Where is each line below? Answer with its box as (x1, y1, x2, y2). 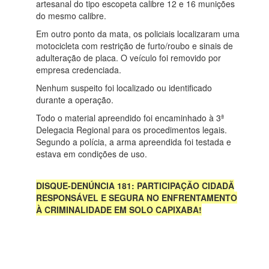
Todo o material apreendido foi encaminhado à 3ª (36, 112, 224, 124)
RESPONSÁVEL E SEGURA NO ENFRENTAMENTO (36, 192, 237, 204)
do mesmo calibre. (36, 10, 106, 22)
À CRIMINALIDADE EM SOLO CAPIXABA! (36, 204, 202, 216)
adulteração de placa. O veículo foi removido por (36, 52, 221, 64)
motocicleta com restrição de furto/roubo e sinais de (36, 40, 233, 52)
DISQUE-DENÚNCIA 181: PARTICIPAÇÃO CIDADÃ (36, 180, 234, 192)
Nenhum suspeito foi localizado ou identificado (36, 82, 212, 94)
